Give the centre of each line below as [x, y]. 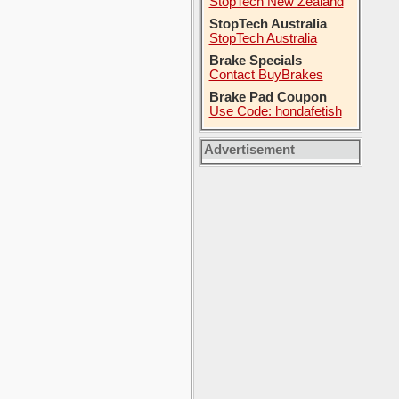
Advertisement [249, 150]
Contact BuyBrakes [266, 75]
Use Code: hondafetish [275, 111]
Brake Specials [255, 61]
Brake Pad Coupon [268, 97]
